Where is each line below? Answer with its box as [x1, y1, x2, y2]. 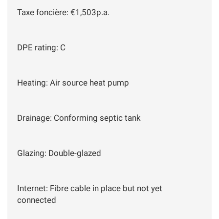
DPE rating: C [17, 42, 66, 52]
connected [17, 195, 56, 205]
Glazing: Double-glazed [17, 148, 101, 158]
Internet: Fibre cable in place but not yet [17, 183, 162, 193]
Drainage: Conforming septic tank [17, 112, 143, 123]
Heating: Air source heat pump [17, 77, 129, 88]
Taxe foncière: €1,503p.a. [17, 7, 109, 17]
